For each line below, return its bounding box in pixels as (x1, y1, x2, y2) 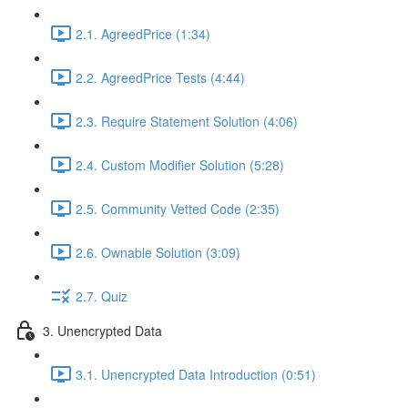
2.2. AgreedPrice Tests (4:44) (76, 67, 245, 87)
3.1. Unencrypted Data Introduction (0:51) (76, 364, 316, 383)
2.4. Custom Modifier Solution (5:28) (76, 155, 284, 174)
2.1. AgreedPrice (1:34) (76, 24, 210, 43)
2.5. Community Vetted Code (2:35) (76, 199, 280, 218)
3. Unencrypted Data (43, 321, 162, 340)
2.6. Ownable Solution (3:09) (76, 242, 240, 261)
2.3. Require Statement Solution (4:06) (76, 111, 298, 130)
